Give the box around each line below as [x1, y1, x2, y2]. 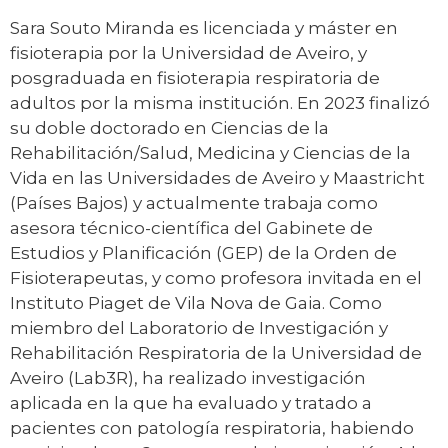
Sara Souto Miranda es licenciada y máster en [10, 18, 398, 39]
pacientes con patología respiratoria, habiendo [10, 418, 414, 439]
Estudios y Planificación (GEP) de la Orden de [10, 243, 397, 264]
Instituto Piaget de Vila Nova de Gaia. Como [10, 293, 382, 314]
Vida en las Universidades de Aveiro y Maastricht [10, 168, 425, 189]
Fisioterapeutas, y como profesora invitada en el [10, 268, 422, 289]
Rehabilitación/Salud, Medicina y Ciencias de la [10, 143, 411, 164]
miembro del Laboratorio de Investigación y [10, 318, 388, 339]
